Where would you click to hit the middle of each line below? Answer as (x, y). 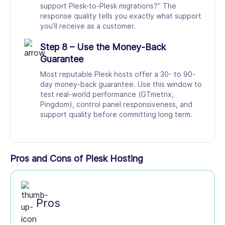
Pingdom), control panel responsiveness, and (116, 104)
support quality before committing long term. (116, 115)
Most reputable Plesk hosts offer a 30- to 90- (118, 74)
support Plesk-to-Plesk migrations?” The (108, 6)
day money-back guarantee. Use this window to (121, 84)
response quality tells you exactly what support (121, 16)
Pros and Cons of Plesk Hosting (77, 159)
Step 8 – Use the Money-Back (103, 47)
